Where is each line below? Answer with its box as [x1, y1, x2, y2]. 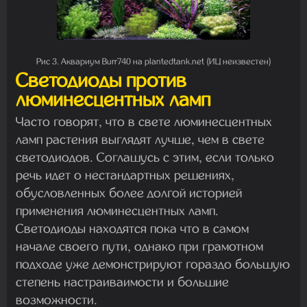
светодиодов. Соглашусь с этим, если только [16, 149, 274, 166]
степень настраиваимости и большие [16, 274, 229, 291]
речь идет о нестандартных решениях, [16, 167, 234, 184]
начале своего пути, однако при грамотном [16, 238, 263, 255]
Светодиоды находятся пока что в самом [16, 221, 249, 237]
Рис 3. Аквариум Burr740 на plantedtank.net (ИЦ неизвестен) [36, 56, 271, 67]
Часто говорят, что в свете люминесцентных [16, 114, 272, 130]
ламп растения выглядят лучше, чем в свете [16, 132, 265, 148]
